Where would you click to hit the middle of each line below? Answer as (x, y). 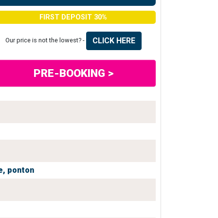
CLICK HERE (114, 41)
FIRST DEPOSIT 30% (73, 17)
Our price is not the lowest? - (45, 40)
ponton (21, 170)
